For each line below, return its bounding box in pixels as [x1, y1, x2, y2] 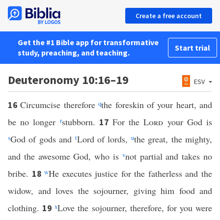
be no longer [8, 116, 60, 128]
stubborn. [61, 116, 99, 128]
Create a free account [136, 11, 202, 20]
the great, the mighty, [134, 133, 213, 145]
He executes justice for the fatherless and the [49, 167, 213, 179]
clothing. [8, 202, 43, 214]
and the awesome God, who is [8, 150, 122, 162]
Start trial [175, 43, 210, 53]
